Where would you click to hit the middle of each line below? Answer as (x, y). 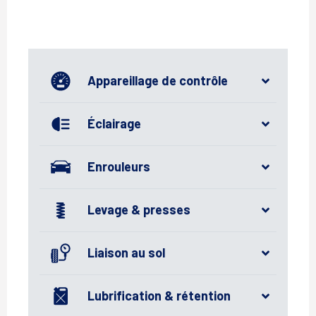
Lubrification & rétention (159, 296)
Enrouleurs (119, 167)
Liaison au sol (126, 253)
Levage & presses (139, 210)
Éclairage (114, 124)
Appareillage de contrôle (158, 81)
